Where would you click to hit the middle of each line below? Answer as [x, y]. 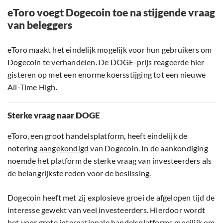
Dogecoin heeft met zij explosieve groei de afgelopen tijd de [111, 198]
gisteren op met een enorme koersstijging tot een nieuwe [107, 75]
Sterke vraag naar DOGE [54, 115]
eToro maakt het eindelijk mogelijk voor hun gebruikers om [110, 50]
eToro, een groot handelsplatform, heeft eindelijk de [98, 136]
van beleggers [40, 25]
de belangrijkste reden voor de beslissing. [80, 173]
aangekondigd [64, 148]
